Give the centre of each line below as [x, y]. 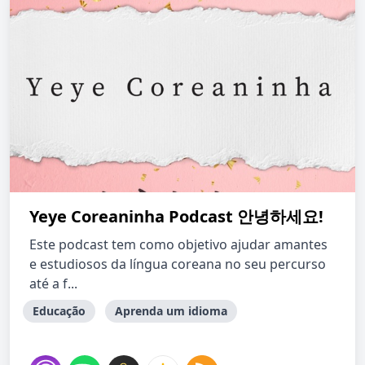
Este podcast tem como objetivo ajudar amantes [178, 244]
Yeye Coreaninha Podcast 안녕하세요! [176, 216]
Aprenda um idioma [171, 311]
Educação [59, 311]
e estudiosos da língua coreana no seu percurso [178, 264]
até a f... [53, 284]
